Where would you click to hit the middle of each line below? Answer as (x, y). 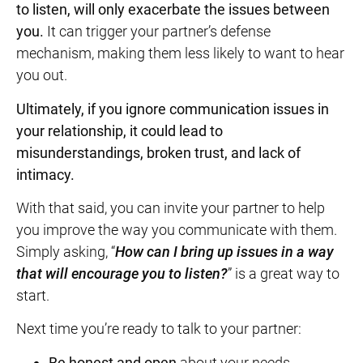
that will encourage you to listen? (122, 273)
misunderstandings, (81, 152)
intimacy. (45, 174)
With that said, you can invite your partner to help (171, 207)
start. (33, 295)
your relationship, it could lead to (120, 130)
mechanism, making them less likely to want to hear (180, 53)
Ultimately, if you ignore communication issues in (173, 109)
